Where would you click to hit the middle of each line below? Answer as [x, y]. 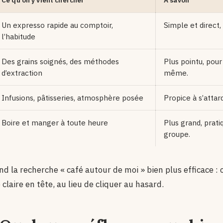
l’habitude [18, 37]
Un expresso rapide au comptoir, [57, 25]
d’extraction [22, 73]
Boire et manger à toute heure [55, 123]
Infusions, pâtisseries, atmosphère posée [72, 98]
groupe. [177, 134]
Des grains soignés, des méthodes [60, 61]
